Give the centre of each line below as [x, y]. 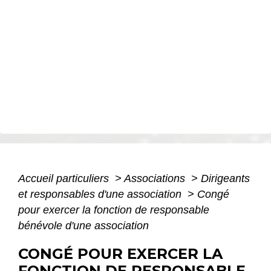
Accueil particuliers [65, 179]
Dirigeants [225, 179]
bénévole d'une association [83, 226]
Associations [156, 179]
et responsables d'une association [101, 194]
